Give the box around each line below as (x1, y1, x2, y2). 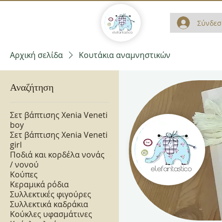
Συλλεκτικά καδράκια (10, 199, 88, 210)
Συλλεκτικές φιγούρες (10, 189, 91, 200)
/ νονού (10, 159, 39, 170)
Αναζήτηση (10, 81, 54, 94)
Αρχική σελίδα (10, 50, 63, 61)
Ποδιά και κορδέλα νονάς (10, 149, 105, 161)
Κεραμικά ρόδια (10, 179, 69, 190)
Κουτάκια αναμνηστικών (79, 50, 170, 61)
